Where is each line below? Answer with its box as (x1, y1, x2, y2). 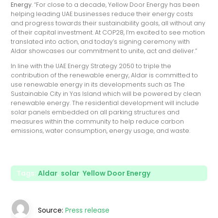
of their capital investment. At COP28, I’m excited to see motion (11, 28, 205, 36)
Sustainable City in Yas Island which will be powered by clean (11, 90, 201, 98)
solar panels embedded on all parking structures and (11, 108, 180, 117)
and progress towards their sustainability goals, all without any (11, 18, 206, 27)
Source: (38, 205, 66, 216)
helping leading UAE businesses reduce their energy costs (11, 9, 194, 18)
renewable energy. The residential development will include (11, 99, 200, 108)
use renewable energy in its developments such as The (11, 80, 185, 89)
